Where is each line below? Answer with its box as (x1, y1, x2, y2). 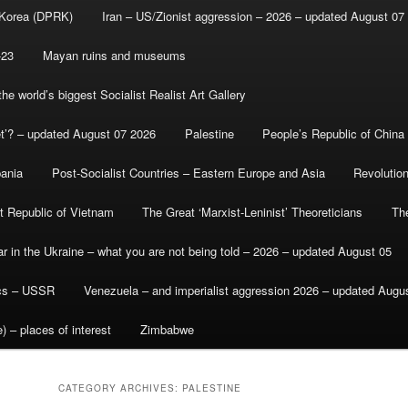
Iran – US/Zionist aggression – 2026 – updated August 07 (101, 7, 404, 25)
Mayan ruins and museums (42, 46, 186, 65)
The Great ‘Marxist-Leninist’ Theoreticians (142, 203, 363, 221)
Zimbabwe (139, 321, 194, 339)
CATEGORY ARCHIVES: (58, 382, 182, 395)
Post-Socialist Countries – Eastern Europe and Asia (51, 164, 325, 182)
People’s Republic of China (262, 125, 405, 143)
